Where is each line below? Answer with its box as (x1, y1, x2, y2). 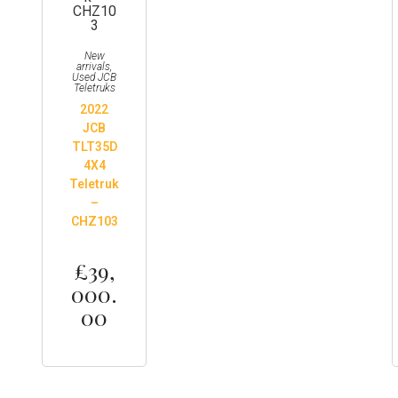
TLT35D (71, 139, 117, 154)
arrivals (76, 60, 111, 73)
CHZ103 (70, 214, 118, 228)
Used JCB (72, 71, 117, 84)
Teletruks (73, 82, 115, 94)
